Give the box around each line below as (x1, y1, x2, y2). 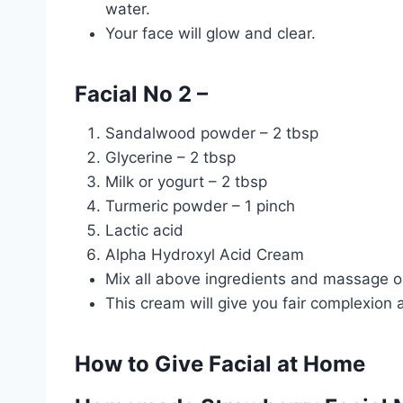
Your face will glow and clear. (105, 24, 316, 43)
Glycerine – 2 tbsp (105, 148, 236, 167)
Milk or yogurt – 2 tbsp (105, 173, 267, 192)
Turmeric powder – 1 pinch (105, 197, 295, 216)
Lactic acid (105, 221, 184, 240)
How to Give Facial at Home (75, 351, 365, 378)
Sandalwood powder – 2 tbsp (105, 124, 318, 143)
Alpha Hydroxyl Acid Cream (105, 246, 304, 264)
